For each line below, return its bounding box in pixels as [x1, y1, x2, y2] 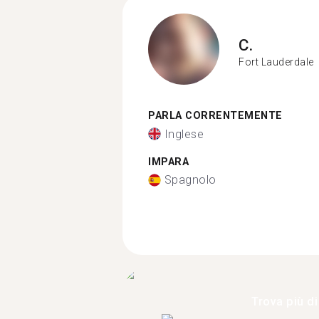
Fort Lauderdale [239, 56, 314, 68]
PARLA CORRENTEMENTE [148, 110, 283, 122]
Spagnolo [164, 173, 216, 187]
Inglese [164, 127, 204, 141]
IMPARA [148, 155, 189, 168]
